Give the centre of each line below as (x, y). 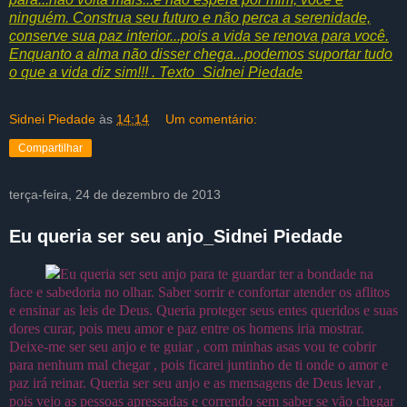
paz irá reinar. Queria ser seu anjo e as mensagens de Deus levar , (195, 383)
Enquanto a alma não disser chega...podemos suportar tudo (201, 54)
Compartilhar (50, 148)
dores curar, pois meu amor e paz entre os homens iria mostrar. (187, 329)
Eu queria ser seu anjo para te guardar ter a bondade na (217, 274)
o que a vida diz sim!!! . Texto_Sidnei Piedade (156, 72)
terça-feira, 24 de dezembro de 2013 (115, 194)
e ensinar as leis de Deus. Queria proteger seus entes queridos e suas (203, 311)
